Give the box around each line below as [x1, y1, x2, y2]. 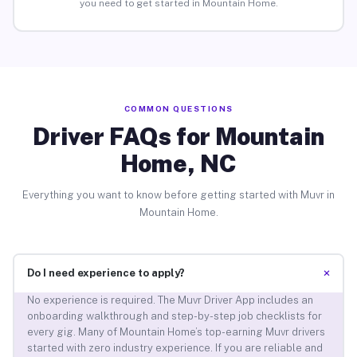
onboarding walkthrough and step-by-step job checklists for [26, 310, 322, 323]
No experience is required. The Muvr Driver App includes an [26, 294, 313, 307]
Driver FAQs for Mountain [33, 121, 324, 151]
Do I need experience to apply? [26, 267, 185, 280]
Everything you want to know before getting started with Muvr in [22, 188, 335, 201]
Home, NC [120, 148, 237, 178]
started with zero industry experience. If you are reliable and [26, 342, 323, 355]
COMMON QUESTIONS [124, 103, 233, 113]
